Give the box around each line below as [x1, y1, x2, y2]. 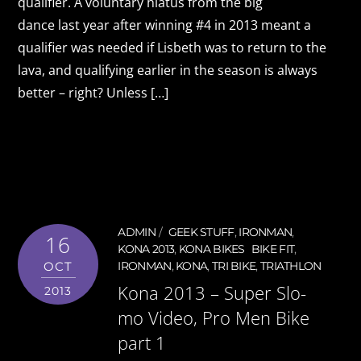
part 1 [118, 330, 167, 355]
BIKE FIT [251, 243, 295, 256]
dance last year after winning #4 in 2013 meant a [18, 15, 312, 34]
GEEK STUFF [168, 226, 234, 239]
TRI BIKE [211, 259, 256, 273]
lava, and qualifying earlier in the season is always [18, 60, 318, 79]
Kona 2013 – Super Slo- [118, 280, 307, 305]
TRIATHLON [259, 259, 322, 273]
